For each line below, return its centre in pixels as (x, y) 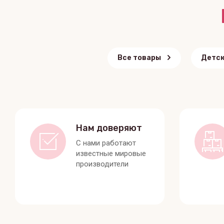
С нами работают (106, 143)
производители (102, 164)
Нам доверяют (109, 128)
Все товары (139, 57)
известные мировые (111, 153)
